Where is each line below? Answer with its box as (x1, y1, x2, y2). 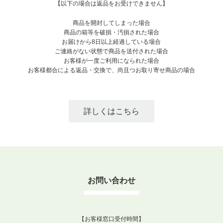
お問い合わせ (87, 176, 135, 185)
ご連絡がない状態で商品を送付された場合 (54, 47, 168, 55)
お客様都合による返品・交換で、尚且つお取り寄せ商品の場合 (27, 66, 195, 74)
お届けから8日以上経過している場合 (62, 38, 161, 45)
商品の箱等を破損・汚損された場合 (63, 28, 159, 36)
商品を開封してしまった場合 (72, 19, 150, 26)
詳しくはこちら (83, 107, 139, 115)
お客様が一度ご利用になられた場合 (63, 57, 159, 64)
